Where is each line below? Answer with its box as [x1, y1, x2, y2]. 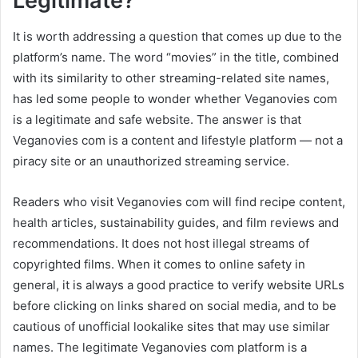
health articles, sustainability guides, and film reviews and [13, 214, 339, 230]
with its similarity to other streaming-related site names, [13, 70, 329, 86]
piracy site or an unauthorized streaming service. [13, 153, 289, 169]
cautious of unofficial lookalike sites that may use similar [13, 318, 330, 334]
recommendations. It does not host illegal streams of [13, 235, 309, 251]
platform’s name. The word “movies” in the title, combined [13, 49, 339, 65]
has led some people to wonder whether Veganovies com [13, 90, 337, 106]
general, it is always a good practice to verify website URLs [13, 276, 344, 292]
